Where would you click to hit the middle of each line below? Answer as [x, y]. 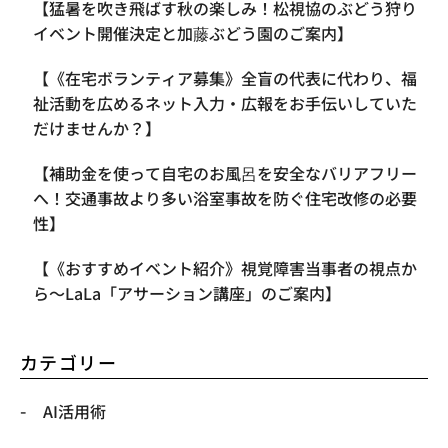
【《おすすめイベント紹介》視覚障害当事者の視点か [225, 267]
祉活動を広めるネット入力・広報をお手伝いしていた [225, 102]
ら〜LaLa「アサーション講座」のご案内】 [187, 292]
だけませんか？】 [97, 127]
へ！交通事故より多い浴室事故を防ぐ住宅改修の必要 [225, 197]
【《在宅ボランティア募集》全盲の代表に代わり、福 [225, 77]
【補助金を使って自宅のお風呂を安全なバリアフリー [225, 172]
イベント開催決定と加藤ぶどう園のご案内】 [193, 32]
